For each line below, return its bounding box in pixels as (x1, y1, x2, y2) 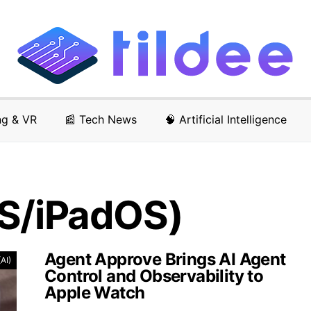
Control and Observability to (44, 266, 264, 286)
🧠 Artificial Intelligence (164, 112, 287, 126)
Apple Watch (44, 283, 145, 303)
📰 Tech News (64, 112, 137, 126)
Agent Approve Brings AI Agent (44, 249, 286, 269)
